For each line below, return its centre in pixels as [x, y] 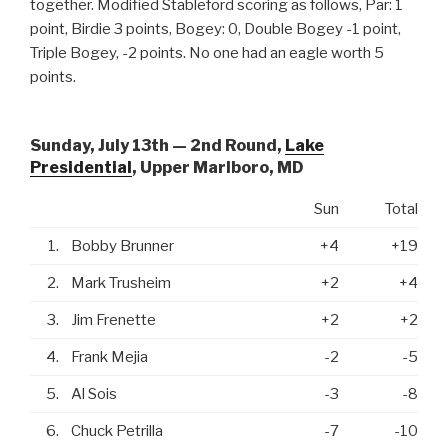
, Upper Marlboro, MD [217, 168]
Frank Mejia [109, 357]
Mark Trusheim [121, 283]
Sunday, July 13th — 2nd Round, [157, 146]
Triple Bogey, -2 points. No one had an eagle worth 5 [207, 52]
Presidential [81, 168]
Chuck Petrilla [117, 431]
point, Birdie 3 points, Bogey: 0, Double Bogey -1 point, [215, 28]
